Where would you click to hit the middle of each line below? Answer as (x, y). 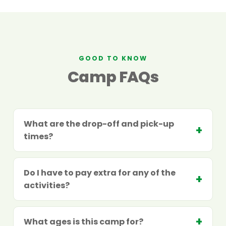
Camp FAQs (113, 77)
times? (38, 136)
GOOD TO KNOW (113, 58)
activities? (47, 185)
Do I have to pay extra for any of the (100, 173)
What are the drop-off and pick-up (99, 124)
